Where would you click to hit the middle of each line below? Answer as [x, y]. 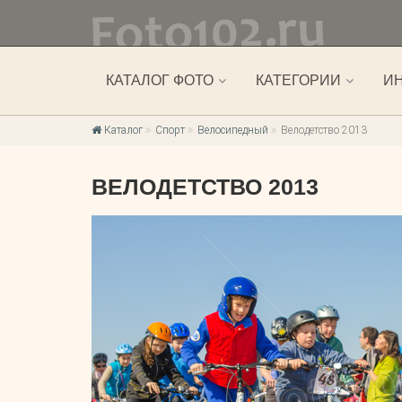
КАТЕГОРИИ [298, 80]
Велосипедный [233, 130]
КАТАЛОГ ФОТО [160, 80]
